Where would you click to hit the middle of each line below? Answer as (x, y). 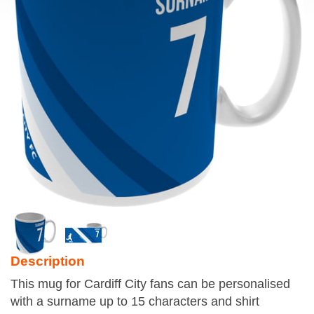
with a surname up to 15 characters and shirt (135, 301)
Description (48, 261)
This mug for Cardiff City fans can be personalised (150, 284)
